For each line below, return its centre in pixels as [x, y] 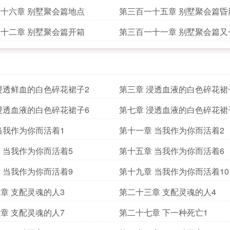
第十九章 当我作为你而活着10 [174, 171]
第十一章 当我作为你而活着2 [172, 130]
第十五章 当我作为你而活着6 [172, 151]
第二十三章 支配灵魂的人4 [168, 192]
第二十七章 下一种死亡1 [164, 212]
